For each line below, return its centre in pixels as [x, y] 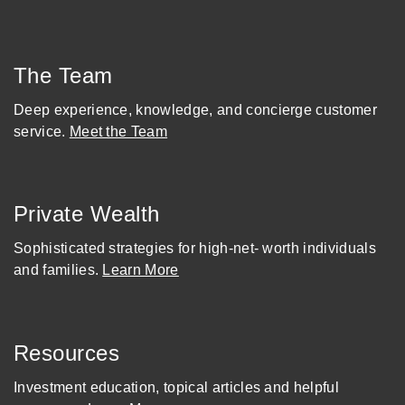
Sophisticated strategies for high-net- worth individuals [195, 249]
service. [42, 131]
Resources [67, 353]
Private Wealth [87, 214]
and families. [58, 270]
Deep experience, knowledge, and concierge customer [196, 109]
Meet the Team [118, 131]
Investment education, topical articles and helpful [177, 387]
